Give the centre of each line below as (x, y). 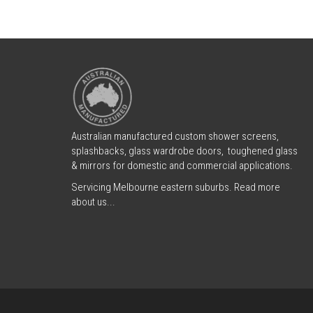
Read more (257, 187)
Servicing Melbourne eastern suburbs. (153, 187)
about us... (93, 202)
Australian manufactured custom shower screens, (175, 136)
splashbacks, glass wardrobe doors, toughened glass (184, 151)
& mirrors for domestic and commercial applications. (182, 165)
